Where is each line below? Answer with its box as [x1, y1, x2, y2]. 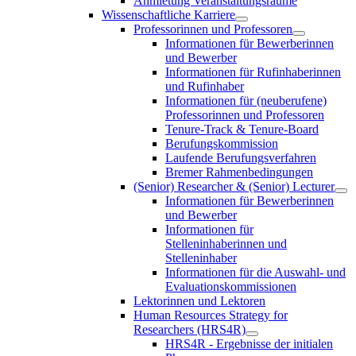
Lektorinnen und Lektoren [133, 293, 265, 308]
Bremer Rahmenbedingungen [165, 164, 313, 179]
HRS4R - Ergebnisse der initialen [165, 336, 333, 350]
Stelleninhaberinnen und [165, 236, 287, 250]
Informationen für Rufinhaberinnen [165, 64, 341, 79]
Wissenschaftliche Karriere [102, 7, 235, 21]
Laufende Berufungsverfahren [165, 150, 316, 164]
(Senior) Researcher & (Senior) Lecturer [133, 179, 335, 193]
